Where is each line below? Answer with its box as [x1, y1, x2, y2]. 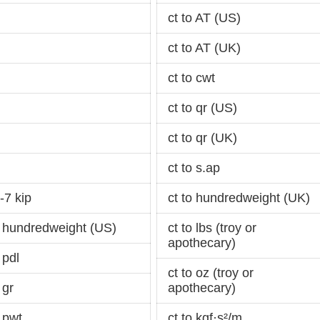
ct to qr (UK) [168, 131, 237, 146]
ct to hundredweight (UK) [168, 191, 310, 206]
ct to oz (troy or [168, 266, 254, 281]
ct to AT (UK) [168, 41, 241, 56]
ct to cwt [168, 71, 215, 86]
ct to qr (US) [168, 101, 237, 116]
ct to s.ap [168, 161, 220, 176]
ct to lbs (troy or [168, 221, 256, 236]
